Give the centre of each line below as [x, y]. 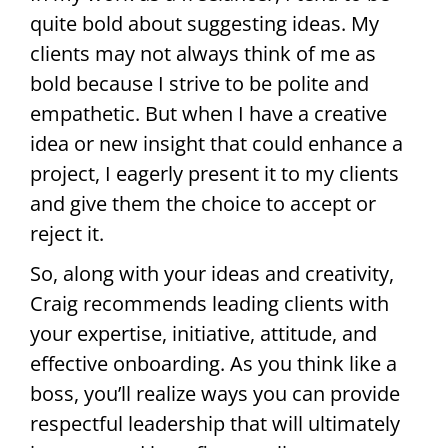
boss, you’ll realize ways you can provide [215, 394]
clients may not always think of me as [203, 54]
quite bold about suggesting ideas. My [204, 24]
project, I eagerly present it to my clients [214, 174]
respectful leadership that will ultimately [215, 424]
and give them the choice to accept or [203, 204]
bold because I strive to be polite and [199, 84]
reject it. [67, 234]
